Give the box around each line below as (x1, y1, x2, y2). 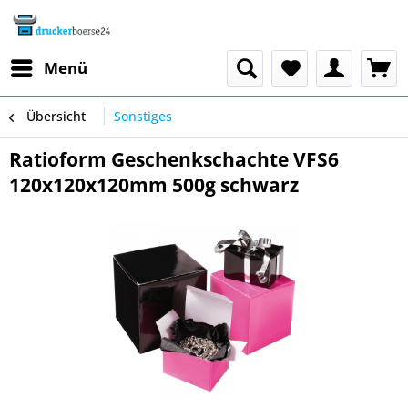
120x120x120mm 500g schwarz (9, 172, 299, 198)
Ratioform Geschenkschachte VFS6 (9, 147, 339, 172)
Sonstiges (114, 107, 172, 125)
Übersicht (26, 107, 86, 125)
